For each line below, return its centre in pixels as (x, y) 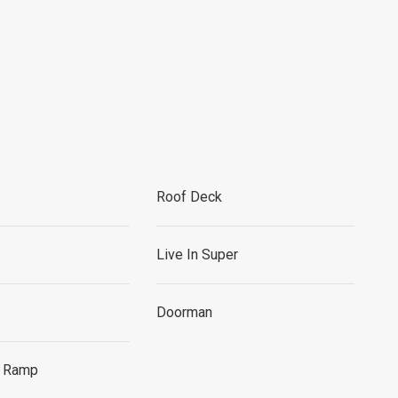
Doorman (184, 312)
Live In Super (197, 255)
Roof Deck (189, 197)
